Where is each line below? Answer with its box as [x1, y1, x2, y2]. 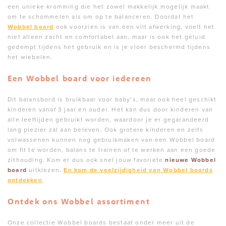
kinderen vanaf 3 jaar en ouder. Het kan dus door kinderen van [8, 106, 213, 113]
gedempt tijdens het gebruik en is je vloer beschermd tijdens [8, 43, 211, 50]
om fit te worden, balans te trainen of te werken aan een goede [8, 146, 216, 153]
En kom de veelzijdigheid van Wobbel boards [64, 166, 213, 174]
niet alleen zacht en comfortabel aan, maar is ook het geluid [8, 33, 206, 40]
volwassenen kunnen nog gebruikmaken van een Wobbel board [8, 136, 215, 143]
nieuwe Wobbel [165, 156, 216, 163]
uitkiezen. [27, 166, 64, 174]
